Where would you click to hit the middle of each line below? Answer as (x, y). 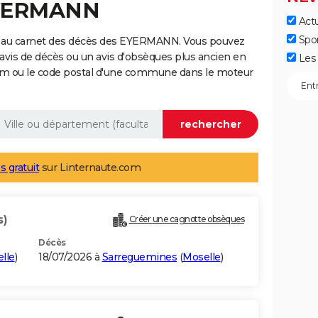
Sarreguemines (139, 257)
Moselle (202, 257)
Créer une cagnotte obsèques (186, 219)
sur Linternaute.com (90, 168)
